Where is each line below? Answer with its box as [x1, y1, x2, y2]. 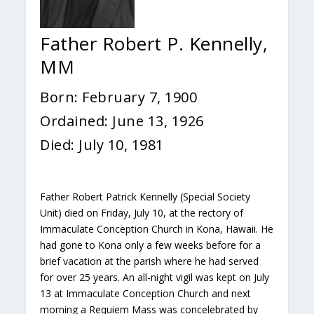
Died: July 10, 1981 [40, 135, 164, 154]
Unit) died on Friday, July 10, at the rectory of [40, 206, 244, 219]
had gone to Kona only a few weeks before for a [40, 238, 261, 252]
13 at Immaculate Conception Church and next [40, 287, 252, 300]
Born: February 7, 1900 [40, 88, 198, 107]
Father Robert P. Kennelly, [40, 31, 268, 56]
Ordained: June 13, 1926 [40, 111, 204, 130]
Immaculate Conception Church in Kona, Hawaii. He [40, 222, 274, 235]
